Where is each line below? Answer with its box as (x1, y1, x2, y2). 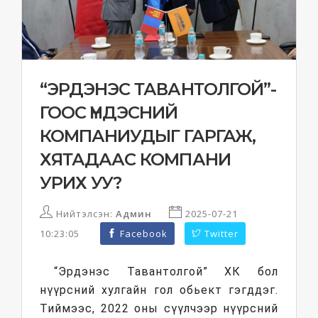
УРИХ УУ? (40, 172, 122, 193)
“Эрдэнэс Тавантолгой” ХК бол (54, 265, 278, 278)
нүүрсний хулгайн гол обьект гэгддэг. (40, 283, 278, 297)
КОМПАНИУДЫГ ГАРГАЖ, (40, 126, 256, 146)
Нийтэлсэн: (53, 207, 116, 220)
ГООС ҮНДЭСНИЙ (40, 102, 178, 123)
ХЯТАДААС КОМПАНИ (40, 149, 231, 170)
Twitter (202, 227, 238, 240)
